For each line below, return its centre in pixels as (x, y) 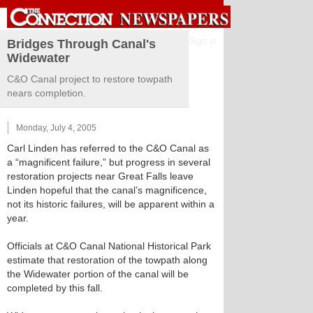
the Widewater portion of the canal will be (98, 274)
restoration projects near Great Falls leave (100, 176)
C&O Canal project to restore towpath (90, 79)
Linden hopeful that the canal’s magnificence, (107, 190)
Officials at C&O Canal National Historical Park (109, 246)
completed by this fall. (55, 288)
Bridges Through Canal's (81, 44)
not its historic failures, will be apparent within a (111, 204)
